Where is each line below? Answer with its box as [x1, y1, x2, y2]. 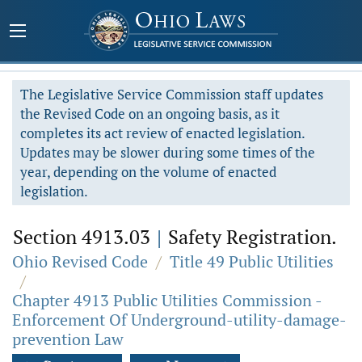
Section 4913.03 [13, 224, 155, 250]
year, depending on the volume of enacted [20, 162, 276, 181]
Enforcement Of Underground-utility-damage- [12, 309, 347, 330]
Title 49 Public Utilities [170, 250, 334, 272]
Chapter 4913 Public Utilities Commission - [12, 289, 322, 311]
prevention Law [12, 328, 124, 350]
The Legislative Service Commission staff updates [20, 85, 323, 103]
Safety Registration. [163, 224, 337, 250]
